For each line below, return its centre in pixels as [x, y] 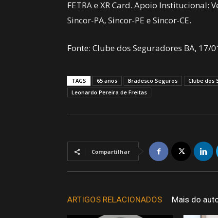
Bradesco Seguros [153, 81]
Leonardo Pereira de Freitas [109, 92]
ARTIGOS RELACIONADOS [115, 200]
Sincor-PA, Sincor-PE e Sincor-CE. [130, 20]
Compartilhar [111, 152]
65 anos [107, 81]
